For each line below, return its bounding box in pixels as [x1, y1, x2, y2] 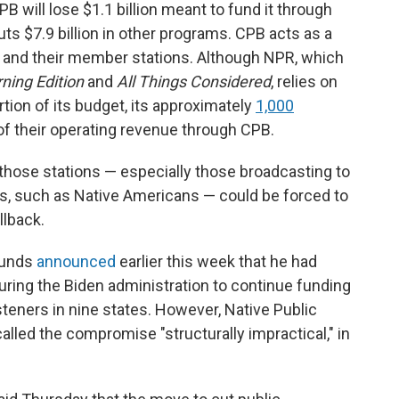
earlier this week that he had [116, 251, 317, 271]
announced [37, 251, 116, 271]
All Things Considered [117, 71, 271, 91]
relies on [277, 71, 338, 91]
